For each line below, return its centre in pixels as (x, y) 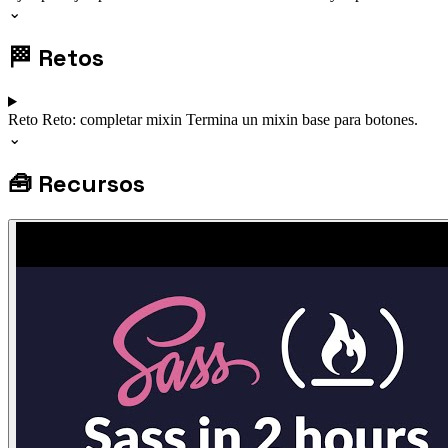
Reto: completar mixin (114, 119)
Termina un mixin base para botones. (302, 119)
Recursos (91, 183)
